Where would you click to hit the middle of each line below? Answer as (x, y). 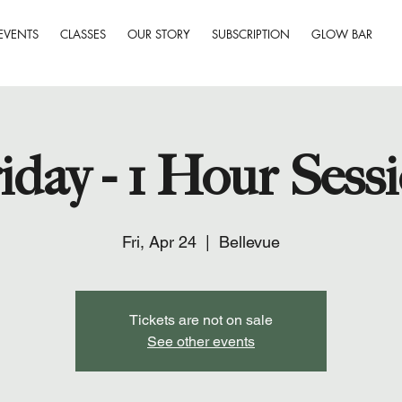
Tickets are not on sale (201, 319)
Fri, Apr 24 (159, 241)
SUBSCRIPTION (251, 35)
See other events (201, 341)
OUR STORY (159, 35)
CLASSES (83, 35)
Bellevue (249, 241)
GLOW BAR (342, 35)
